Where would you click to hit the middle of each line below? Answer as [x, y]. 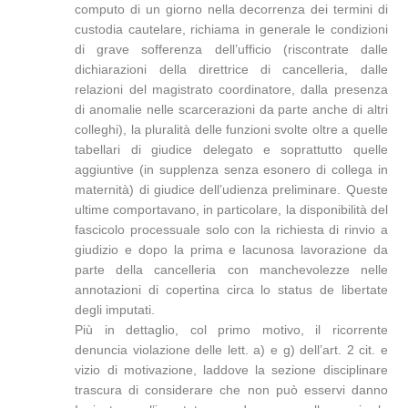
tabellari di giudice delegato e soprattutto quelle [231, 149]
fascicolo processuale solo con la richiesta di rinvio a [231, 229]
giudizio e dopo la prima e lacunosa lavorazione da [231, 250]
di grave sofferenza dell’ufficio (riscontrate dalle [231, 49]
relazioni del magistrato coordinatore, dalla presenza [231, 89]
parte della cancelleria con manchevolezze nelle [231, 270]
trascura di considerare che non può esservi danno [231, 390]
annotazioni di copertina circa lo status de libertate [231, 290]
